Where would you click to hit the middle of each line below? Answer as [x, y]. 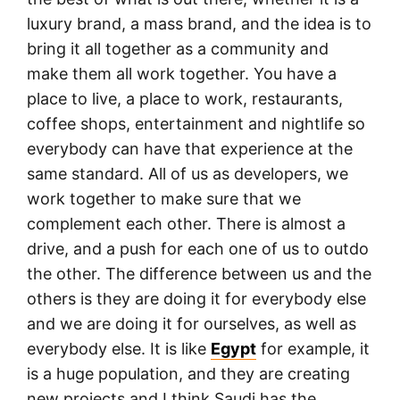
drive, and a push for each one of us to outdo [198, 248]
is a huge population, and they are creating [188, 373]
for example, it [313, 348]
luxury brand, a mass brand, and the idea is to [199, 23]
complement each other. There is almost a [186, 223]
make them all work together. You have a [182, 73]
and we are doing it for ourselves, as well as [192, 323]
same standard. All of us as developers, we [187, 173]
